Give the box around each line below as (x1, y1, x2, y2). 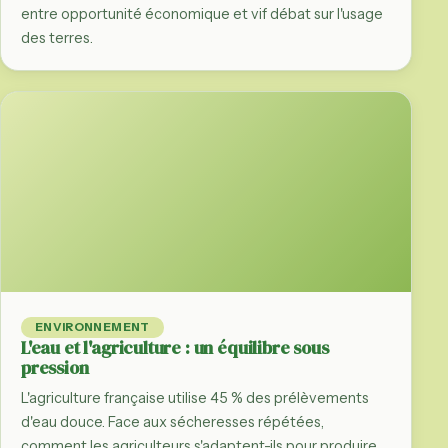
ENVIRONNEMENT (35, 319, 150, 334)
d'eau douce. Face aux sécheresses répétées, (21, 412, 324, 431)
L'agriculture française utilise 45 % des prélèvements (21, 388, 369, 407)
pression (21, 355, 89, 380)
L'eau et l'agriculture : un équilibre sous (21, 335, 329, 360)
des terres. (21, 28, 93, 47)
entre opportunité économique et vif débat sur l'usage (21, 4, 383, 23)
